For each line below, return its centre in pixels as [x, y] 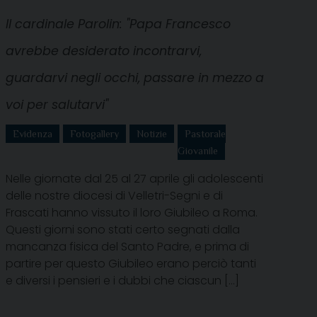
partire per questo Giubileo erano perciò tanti [131, 263]
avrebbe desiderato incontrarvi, [104, 51]
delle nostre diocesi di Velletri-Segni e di [114, 195]
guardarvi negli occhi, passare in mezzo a [135, 77]
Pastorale [205, 133]
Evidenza [33, 133]
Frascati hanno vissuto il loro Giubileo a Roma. [132, 212]
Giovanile [198, 150]
